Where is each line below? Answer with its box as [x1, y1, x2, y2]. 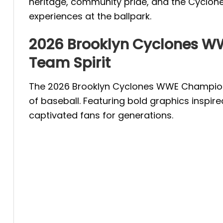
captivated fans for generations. [29, 109, 173, 122]
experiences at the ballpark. [29, 10, 151, 23]
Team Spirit [29, 52, 111, 73]
